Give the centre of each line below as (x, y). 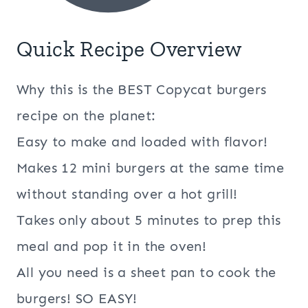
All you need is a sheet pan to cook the (146, 273)
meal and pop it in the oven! (112, 246)
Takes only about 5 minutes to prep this (149, 220)
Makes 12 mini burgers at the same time (151, 168)
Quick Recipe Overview (130, 49)
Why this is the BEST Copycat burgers (142, 90)
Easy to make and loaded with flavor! (142, 142)
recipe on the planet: (86, 116)
